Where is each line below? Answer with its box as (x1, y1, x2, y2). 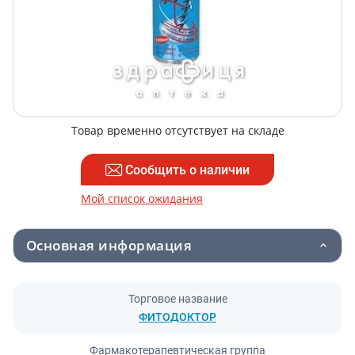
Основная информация (26, 236, 193, 254)
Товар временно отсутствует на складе (71, 123, 284, 138)
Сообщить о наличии (125, 162, 250, 177)
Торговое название (128, 292, 227, 305)
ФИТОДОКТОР (139, 311, 216, 323)
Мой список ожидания (81, 191, 203, 206)
